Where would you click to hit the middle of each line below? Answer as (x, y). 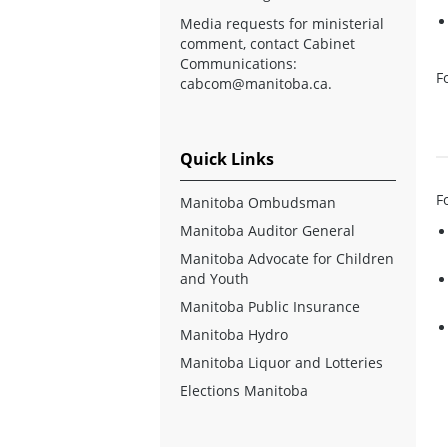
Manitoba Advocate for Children (287, 258)
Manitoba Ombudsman (258, 202)
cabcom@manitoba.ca (254, 83)
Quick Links (227, 158)
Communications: (238, 63)
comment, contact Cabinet (267, 43)
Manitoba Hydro (234, 334)
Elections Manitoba (244, 390)
